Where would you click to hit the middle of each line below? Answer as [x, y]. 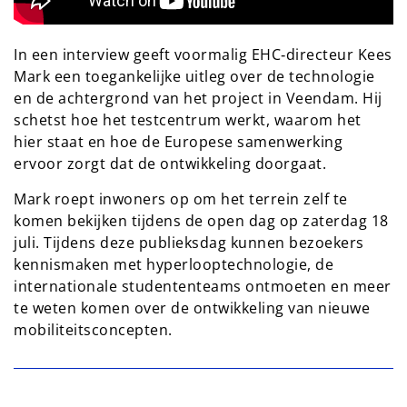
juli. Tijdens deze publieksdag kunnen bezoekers [189, 242]
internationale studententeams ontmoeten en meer [203, 286]
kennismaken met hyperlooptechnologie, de [174, 264]
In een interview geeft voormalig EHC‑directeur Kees [203, 54]
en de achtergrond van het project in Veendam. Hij [198, 98]
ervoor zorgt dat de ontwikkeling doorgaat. [170, 163]
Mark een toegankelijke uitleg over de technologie [194, 76]
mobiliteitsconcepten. [93, 329]
